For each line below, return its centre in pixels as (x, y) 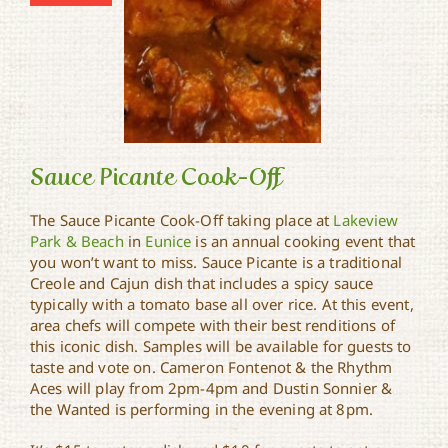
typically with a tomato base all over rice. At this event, (221, 304)
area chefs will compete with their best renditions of (212, 325)
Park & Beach (76, 241)
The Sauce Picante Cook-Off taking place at (181, 220)
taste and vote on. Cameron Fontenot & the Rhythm (211, 367)
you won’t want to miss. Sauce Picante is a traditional (216, 262)
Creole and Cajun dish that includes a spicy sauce (201, 283)
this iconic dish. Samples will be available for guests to (220, 346)
